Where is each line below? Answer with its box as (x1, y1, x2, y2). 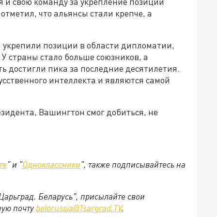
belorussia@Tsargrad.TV (36, 202, 122, 213)
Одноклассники (22, 159, 80, 170)
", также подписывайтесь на (80, 159, 186, 170)
